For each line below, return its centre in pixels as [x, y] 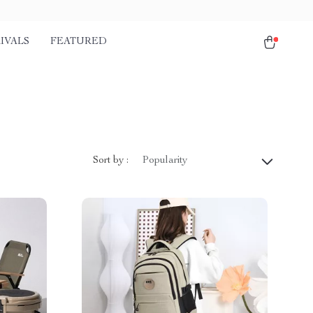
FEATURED [79, 42]
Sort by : [111, 160]
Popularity [165, 161]
